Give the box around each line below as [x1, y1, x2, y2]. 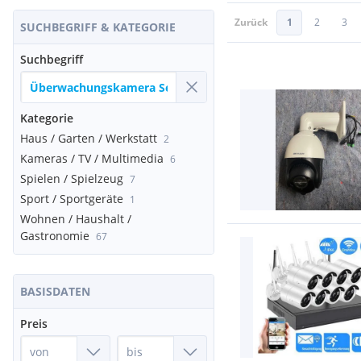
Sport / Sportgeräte [20, 191, 123, 206]
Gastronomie [20, 228, 89, 243]
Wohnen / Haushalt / [20, 211, 131, 226]
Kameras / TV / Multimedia [20, 151, 164, 166]
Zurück [234, 15, 268, 29]
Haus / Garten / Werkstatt [20, 131, 157, 146]
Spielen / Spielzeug [20, 171, 123, 186]
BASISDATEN [20, 284, 90, 299]
